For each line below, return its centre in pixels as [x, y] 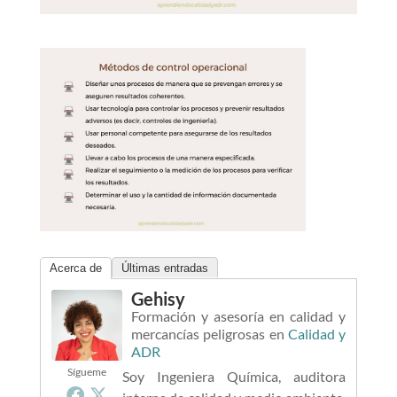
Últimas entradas [164, 268]
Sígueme [86, 371]
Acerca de [75, 268]
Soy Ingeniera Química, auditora [234, 376]
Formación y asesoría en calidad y [238, 315]
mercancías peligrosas [198, 333]
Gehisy [158, 298]
